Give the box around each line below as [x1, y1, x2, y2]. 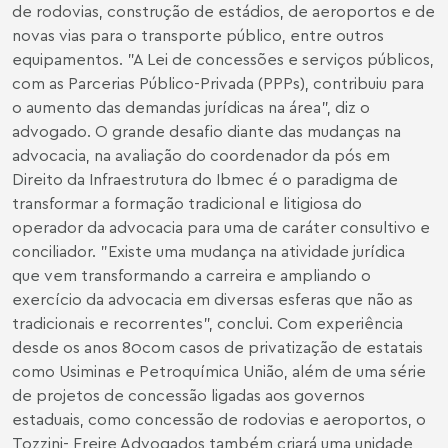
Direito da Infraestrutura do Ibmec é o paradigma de [12, 169, 398, 189]
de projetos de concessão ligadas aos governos [12, 385, 365, 405]
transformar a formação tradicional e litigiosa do [12, 193, 362, 213]
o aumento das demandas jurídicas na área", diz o [12, 97, 370, 117]
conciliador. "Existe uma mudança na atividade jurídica [12, 241, 405, 261]
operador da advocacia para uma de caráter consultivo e [12, 217, 430, 237]
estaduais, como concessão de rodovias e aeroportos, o [12, 409, 426, 429]
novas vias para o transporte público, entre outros [12, 25, 384, 45]
